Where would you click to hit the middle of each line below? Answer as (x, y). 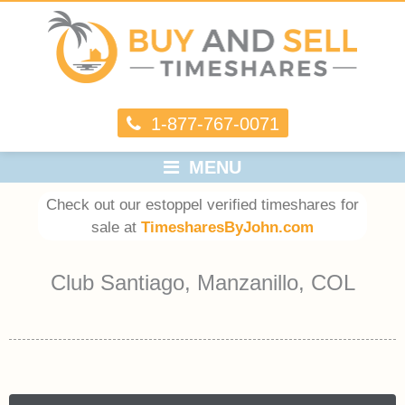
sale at (116, 227)
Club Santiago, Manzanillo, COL (202, 282)
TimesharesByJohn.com (227, 227)
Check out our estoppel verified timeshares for (202, 204)
